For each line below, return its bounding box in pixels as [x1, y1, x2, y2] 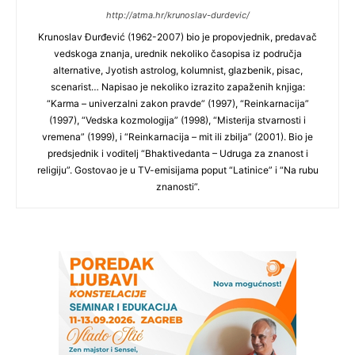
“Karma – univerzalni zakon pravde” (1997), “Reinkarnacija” [46, 97, 309, 109]
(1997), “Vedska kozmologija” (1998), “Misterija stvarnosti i [49, 113, 306, 126]
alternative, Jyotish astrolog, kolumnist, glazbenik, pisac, [52, 63, 303, 76]
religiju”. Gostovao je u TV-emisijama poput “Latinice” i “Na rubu [36, 163, 319, 176]
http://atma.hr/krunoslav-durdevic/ [105, 9, 250, 21]
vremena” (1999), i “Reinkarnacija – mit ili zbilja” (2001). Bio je [42, 130, 313, 143]
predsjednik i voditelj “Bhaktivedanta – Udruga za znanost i [47, 147, 308, 159]
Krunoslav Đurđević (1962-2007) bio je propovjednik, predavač [38, 30, 317, 43]
